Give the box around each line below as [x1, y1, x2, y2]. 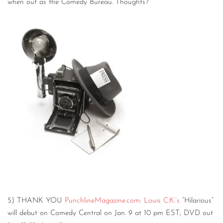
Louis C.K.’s [144, 197, 180, 205]
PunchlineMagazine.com [65, 197, 140, 205]
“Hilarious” [180, 197, 214, 205]
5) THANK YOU [7, 197, 65, 205]
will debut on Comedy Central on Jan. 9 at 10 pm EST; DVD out [7, 209, 213, 217]
